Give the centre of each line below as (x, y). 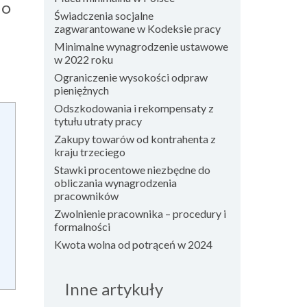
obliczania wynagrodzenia (115, 183)
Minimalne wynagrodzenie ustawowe (141, 46)
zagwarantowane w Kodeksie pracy (137, 28)
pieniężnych (81, 90)
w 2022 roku (83, 59)
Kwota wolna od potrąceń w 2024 (133, 244)
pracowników (86, 196)
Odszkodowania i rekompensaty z (134, 108)
